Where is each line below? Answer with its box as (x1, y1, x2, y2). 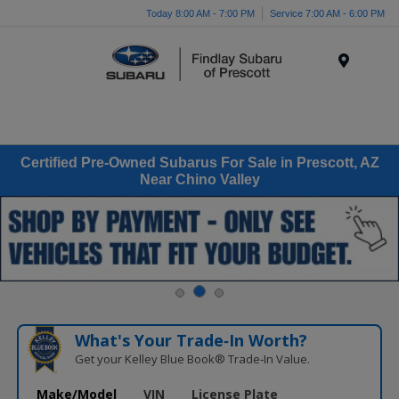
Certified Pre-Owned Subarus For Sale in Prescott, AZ (20, 154, 379, 170)
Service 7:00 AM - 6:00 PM (270, 7, 385, 19)
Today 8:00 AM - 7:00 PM (146, 7, 255, 19)
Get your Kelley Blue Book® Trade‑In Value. (74, 350, 310, 367)
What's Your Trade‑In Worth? (74, 329, 307, 351)
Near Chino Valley (139, 171, 260, 187)
